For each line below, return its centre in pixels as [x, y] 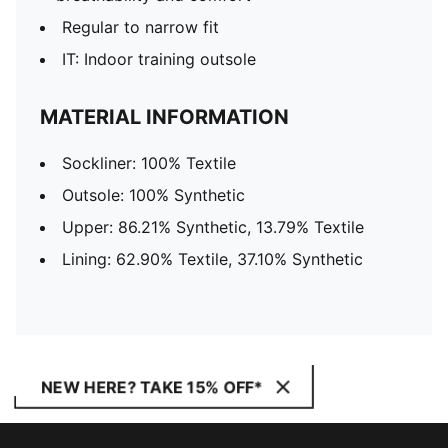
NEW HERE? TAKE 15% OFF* [152, 387]
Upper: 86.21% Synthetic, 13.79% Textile [213, 227]
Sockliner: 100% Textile [149, 163]
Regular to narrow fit [140, 27]
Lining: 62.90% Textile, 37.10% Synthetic [212, 259]
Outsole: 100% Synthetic [153, 195]
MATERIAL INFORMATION [164, 117]
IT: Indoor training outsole [159, 59]
